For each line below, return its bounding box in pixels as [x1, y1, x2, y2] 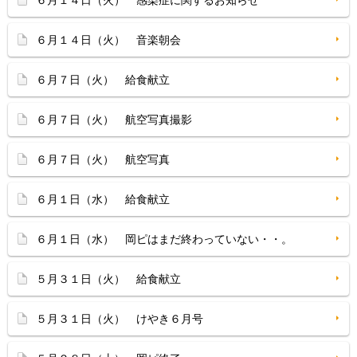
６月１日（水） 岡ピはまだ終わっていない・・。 [36, 233, 292, 245]
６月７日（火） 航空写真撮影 [36, 113, 192, 126]
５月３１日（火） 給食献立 [36, 273, 181, 285]
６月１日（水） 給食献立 [36, 193, 170, 206]
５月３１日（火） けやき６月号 [36, 312, 203, 325]
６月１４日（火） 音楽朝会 [36, 33, 181, 46]
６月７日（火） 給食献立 [36, 73, 170, 86]
